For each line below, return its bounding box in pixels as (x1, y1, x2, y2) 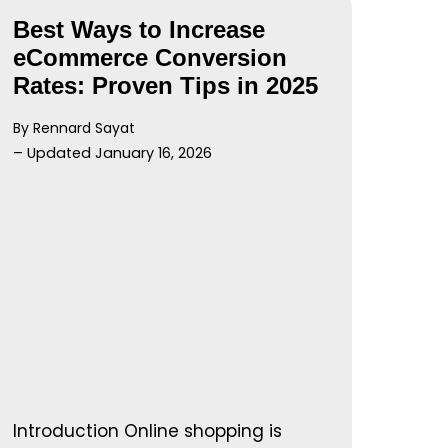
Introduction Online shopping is (13, 418, 283, 443)
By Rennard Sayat (13, 117, 136, 138)
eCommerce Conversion (13, 43, 288, 71)
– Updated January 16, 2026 (13, 142, 213, 163)
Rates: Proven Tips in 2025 (13, 71, 319, 99)
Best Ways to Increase (13, 15, 266, 43)
